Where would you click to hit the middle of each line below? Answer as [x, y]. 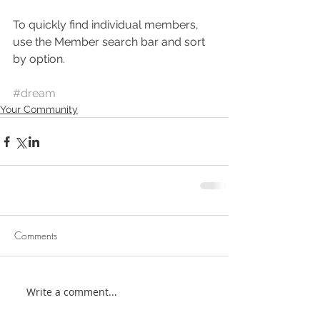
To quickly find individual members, [107, 25]
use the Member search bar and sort [110, 42]
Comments [36, 236]
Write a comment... [72, 291]
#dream [34, 94]
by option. [39, 59]
